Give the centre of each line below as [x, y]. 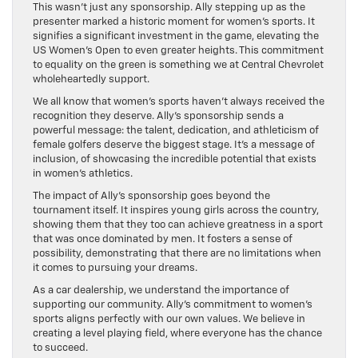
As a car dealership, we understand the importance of [161, 290]
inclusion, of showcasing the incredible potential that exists [175, 159]
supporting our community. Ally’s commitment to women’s [173, 304]
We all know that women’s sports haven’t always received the [179, 101]
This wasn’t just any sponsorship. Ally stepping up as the [169, 7]
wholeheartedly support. [91, 79]
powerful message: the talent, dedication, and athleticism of [176, 130]
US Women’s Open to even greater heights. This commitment [178, 50]
